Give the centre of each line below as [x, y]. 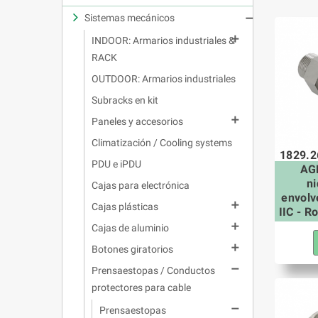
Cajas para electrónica [141, 185]
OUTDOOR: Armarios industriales [164, 79]
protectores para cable [141, 287]
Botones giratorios [132, 249]
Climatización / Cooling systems [162, 143]
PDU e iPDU [116, 164]
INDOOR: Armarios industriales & [163, 40]
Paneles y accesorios [137, 121]
